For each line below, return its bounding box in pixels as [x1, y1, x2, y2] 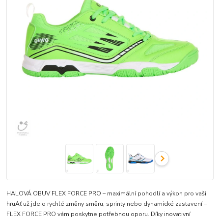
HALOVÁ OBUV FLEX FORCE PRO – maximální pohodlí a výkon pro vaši [6, 190, 207, 198]
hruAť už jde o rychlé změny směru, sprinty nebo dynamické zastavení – [6, 200, 207, 208]
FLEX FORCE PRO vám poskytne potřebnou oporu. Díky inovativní [6, 210, 191, 219]
